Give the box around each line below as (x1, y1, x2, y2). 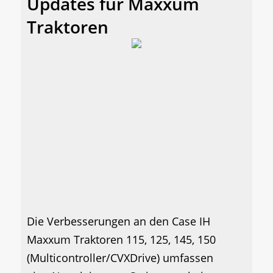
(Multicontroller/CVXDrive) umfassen (27, 250, 213, 266)
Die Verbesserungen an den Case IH (27, 214, 210, 229)
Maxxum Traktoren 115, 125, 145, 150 (27, 232, 216, 247)
